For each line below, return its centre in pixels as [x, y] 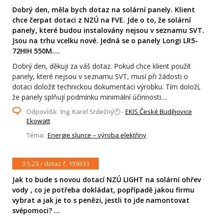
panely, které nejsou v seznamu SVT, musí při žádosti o [100, 76]
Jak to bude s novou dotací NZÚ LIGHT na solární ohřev [107, 180]
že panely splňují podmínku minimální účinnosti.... [90, 97]
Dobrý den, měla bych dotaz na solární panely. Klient [104, 10]
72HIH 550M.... [36, 51]
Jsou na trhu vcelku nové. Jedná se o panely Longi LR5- [105, 41]
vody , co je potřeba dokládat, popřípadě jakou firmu [103, 190]
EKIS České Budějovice [159, 111]
